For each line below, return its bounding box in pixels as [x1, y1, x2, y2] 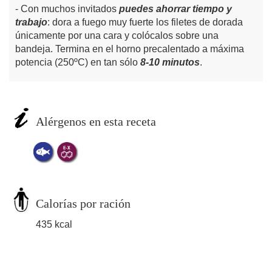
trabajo [15, 17, 47, 28]
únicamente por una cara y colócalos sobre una [15, 30, 219, 41]
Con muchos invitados [21, 4, 119, 15]
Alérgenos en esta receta [36, 115, 156, 129]
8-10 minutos [140, 57, 200, 68]
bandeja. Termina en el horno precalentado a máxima [15, 44, 244, 55]
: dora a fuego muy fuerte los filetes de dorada [47, 17, 243, 28]
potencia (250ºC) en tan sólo [15, 57, 140, 68]
